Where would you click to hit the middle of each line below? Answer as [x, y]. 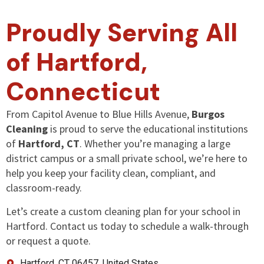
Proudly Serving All [122, 33]
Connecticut [83, 92]
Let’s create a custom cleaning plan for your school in [123, 211]
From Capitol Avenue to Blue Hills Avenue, [99, 114]
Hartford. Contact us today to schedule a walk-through [127, 226]
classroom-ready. [44, 188]
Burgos [208, 114]
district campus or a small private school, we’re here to [127, 159]
